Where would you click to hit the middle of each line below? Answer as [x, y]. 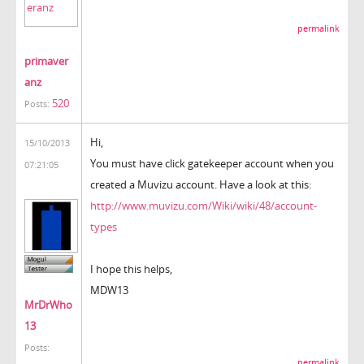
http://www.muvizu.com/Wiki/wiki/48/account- [204, 205]
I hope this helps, [131, 269]
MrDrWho [48, 305]
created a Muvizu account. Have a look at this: [201, 184]
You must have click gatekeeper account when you [212, 163]
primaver [46, 61]
